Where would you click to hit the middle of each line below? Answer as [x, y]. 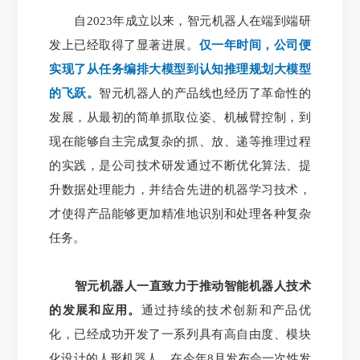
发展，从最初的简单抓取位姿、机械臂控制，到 [180, 117]
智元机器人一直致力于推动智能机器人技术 [180, 286]
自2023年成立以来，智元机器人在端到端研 [180, 20]
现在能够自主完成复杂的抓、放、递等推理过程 [180, 141]
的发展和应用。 [95, 310]
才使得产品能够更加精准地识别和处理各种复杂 [180, 213]
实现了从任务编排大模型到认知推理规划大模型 [180, 69]
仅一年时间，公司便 [255, 45]
